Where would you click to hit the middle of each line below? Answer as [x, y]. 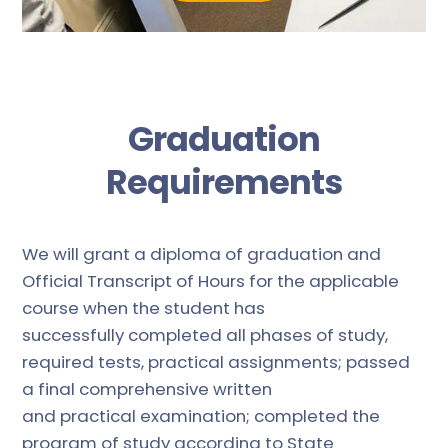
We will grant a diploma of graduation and [202, 253]
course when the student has [144, 307]
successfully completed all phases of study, [205, 334]
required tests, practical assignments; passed [216, 361]
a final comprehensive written [147, 388]
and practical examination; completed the [201, 415]
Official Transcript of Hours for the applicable [211, 280]
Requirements [224, 182]
